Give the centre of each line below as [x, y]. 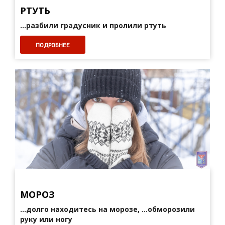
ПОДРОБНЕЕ [53, 45]
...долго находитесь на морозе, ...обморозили [107, 209]
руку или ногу [46, 219]
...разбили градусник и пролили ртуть [93, 25]
